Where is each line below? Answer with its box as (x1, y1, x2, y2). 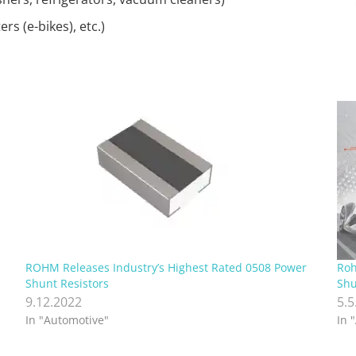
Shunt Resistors (25, 276, 109, 292)
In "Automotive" (25, 312, 109, 328)
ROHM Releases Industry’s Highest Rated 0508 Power (25, 260, 307, 276)
